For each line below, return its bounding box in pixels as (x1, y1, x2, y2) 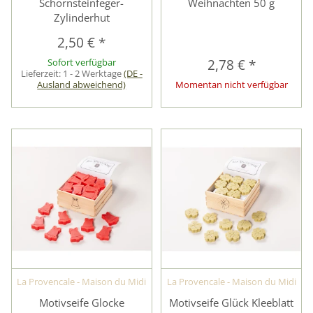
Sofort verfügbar (47, 56, 116, 69)
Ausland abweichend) (37, 78, 126, 92)
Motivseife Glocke (38, 295, 124, 310)
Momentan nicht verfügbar (175, 78, 288, 92)
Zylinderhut (53, 10, 110, 25)
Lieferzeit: (20, 67, 63, 80)
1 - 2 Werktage (62, 67, 124, 80)
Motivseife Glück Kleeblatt (169, 295, 294, 310)
